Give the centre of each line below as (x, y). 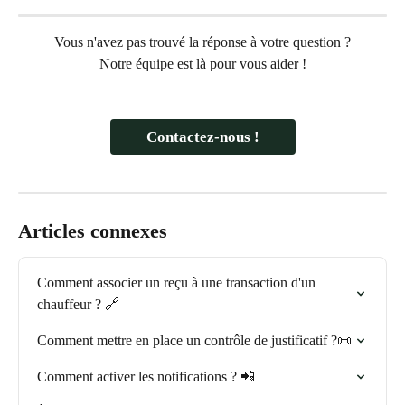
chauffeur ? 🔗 (78, 304)
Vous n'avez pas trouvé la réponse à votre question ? (202, 42)
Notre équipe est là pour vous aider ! (202, 64)
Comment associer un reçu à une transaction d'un (178, 282)
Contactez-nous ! (202, 137)
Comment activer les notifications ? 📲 (146, 376)
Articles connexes (93, 231)
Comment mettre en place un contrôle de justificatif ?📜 (194, 340)
